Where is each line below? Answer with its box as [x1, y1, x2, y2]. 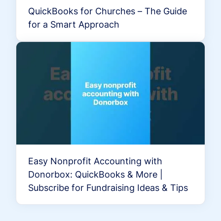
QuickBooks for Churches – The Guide [28, 6, 187, 17]
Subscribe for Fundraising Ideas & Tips [28, 183, 188, 193]
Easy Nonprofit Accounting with [28, 156, 162, 167]
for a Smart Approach [28, 19, 119, 30]
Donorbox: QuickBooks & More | [28, 169, 163, 180]
